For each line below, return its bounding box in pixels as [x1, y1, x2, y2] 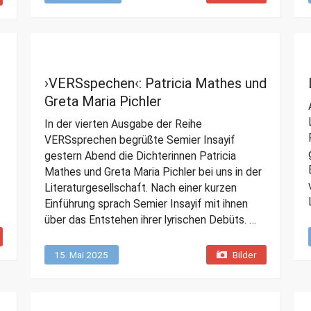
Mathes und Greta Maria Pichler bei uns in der [44, 165, 262, 179]
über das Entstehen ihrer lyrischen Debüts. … [44, 213, 256, 227]
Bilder [232, 249, 256, 261]
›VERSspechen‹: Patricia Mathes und [44, 75, 267, 92]
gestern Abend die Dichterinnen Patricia [44, 149, 236, 163]
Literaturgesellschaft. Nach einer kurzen [44, 181, 237, 195]
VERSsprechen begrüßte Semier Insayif [44, 133, 235, 147]
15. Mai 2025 [53, 249, 108, 261]
